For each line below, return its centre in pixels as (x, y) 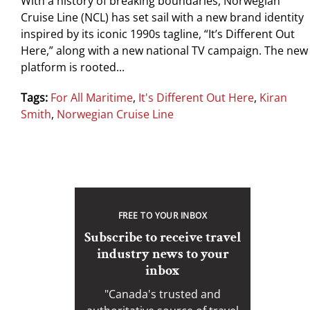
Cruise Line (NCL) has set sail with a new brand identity (162, 18)
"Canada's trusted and (163, 294)
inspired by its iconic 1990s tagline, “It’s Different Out (158, 34)
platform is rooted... (73, 67)
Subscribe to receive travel (163, 238)
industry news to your (163, 254)
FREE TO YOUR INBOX (163, 216)
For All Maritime (92, 98)
